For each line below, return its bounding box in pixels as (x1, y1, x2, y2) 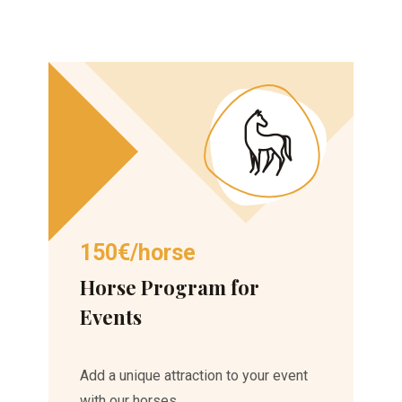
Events (80, 303, 143, 331)
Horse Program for (80, 274, 260, 301)
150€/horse (80, 240, 197, 267)
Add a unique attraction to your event (80, 367, 309, 385)
